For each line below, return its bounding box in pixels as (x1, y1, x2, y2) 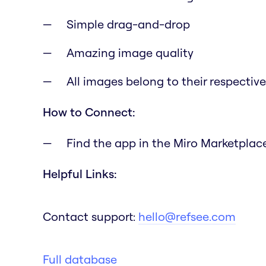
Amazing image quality (66, 45, 194, 60)
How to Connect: (43, 104, 135, 119)
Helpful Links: (43, 166, 117, 181)
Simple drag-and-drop (66, 16, 190, 31)
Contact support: (43, 208, 138, 224)
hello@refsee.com (138, 208, 236, 224)
